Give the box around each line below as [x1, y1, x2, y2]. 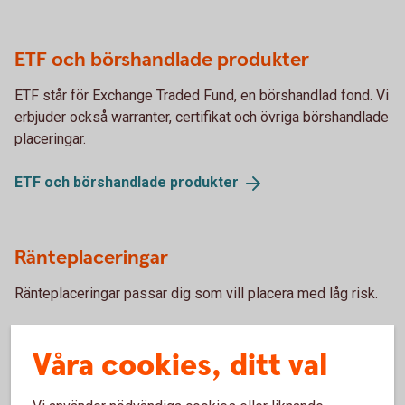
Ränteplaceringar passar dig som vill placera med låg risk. [14, 285, 378, 303]
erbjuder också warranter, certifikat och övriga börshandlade [14, 108, 389, 127]
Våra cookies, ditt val [33, 344, 327, 387]
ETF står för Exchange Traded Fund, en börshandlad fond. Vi [14, 87, 389, 105]
